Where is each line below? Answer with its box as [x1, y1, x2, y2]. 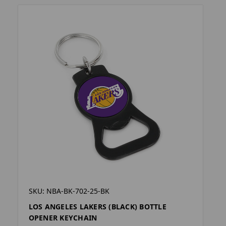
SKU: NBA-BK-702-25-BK [28, 186, 109, 196]
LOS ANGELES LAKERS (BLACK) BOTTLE [28, 202, 166, 212]
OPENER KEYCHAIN [28, 213, 97, 223]
